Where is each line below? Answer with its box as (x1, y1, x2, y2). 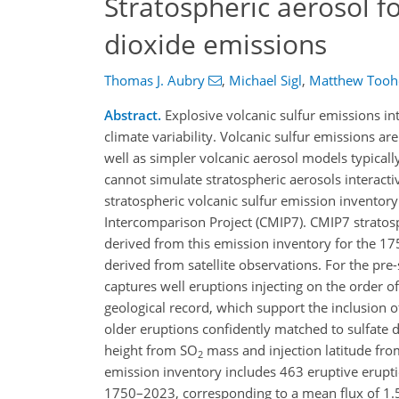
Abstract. (104, 106, 161, 125)
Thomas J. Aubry (104, 71, 205, 90)
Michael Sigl (228, 71, 302, 90)
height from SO (104, 341, 198, 360)
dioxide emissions (104, 25, 327, 62)
